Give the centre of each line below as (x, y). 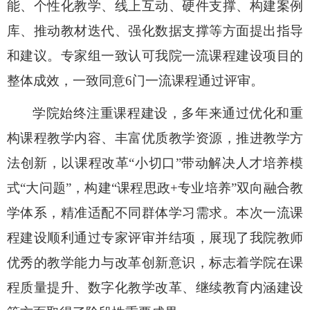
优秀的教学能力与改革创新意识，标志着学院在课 (155, 263)
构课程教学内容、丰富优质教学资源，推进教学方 (155, 138)
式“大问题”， (46, 188)
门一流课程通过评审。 (198, 81)
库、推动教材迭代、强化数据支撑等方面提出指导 (155, 31)
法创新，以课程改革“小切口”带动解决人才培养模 (155, 163)
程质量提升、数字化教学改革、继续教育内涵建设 (155, 288)
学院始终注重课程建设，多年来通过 (141, 113)
